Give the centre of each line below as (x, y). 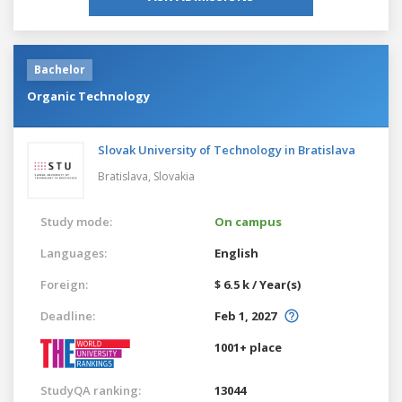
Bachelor (60, 69)
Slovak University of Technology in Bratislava (227, 149)
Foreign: (64, 284)
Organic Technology (88, 96)
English (236, 253)
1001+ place (248, 347)
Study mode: (76, 221)
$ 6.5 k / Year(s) (258, 284)
